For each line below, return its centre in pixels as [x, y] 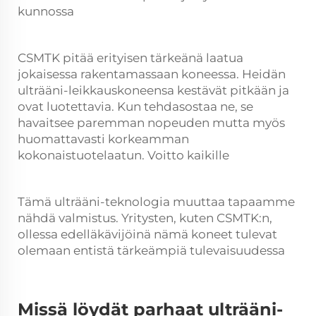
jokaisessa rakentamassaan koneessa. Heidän [152, 74]
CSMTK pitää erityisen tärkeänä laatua [130, 58]
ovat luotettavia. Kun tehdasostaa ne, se [135, 107]
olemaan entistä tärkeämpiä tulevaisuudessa [151, 250]
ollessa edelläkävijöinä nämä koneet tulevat [147, 234]
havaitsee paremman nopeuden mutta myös [151, 123]
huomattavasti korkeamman [103, 139]
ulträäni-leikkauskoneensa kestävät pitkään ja [153, 90]
